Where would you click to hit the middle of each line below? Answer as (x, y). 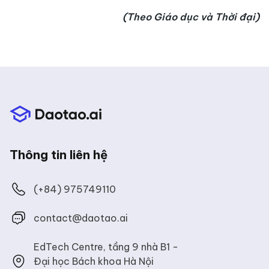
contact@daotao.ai (81, 218)
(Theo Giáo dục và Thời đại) (191, 17)
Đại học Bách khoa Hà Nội (94, 261)
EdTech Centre (68, 247)
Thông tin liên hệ (59, 155)
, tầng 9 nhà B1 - (141, 247)
